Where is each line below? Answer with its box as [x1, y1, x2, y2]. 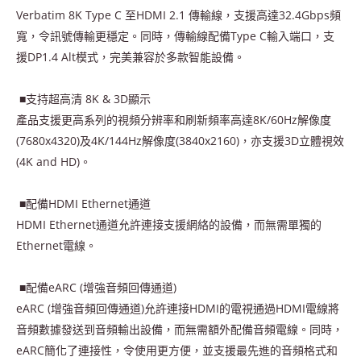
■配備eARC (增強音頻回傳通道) [16, 279, 180, 295]
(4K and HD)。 [16, 153, 94, 169]
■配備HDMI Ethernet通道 [16, 195, 154, 211]
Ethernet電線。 [16, 237, 100, 253]
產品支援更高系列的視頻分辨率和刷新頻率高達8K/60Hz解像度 [16, 111, 331, 127]
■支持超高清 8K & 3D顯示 [16, 90, 154, 106]
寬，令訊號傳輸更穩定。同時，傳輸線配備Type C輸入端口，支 [16, 27, 334, 44]
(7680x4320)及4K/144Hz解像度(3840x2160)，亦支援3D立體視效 [16, 132, 344, 148]
